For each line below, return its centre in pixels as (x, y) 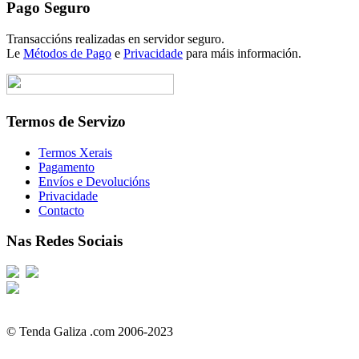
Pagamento (67, 167)
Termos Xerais (75, 152)
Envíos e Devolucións (94, 181)
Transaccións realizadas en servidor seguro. (115, 39)
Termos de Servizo (66, 121)
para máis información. (242, 54)
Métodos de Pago (67, 54)
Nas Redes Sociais (65, 241)
